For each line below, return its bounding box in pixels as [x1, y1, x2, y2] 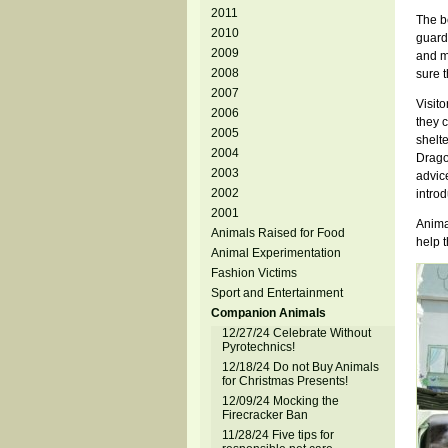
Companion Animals [210, 306, 326, 320]
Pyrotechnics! [221, 340, 295, 354]
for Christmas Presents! [221, 374, 348, 388]
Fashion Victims [210, 266, 297, 280]
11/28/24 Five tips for [221, 428, 334, 442]
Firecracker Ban [221, 408, 308, 422]
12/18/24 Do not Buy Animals [221, 360, 379, 374]
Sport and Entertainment [210, 286, 343, 300]
